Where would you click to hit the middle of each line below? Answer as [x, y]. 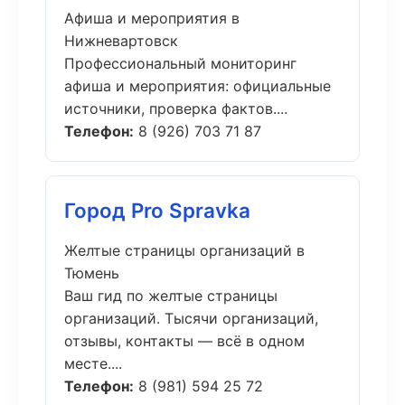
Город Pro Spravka [157, 210]
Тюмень [92, 273]
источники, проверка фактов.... [176, 108]
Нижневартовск [121, 41]
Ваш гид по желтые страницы [171, 296]
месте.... [93, 363]
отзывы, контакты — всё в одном [184, 341]
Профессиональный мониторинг [180, 63]
